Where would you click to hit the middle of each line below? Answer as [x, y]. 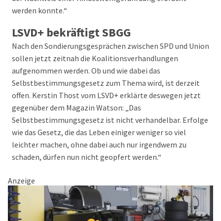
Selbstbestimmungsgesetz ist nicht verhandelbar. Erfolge [110, 120]
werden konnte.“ [40, 10]
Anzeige [21, 181]
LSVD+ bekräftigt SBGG [73, 32]
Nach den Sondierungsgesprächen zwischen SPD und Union [110, 46]
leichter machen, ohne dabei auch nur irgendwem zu [99, 145]
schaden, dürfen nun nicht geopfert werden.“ [87, 157]
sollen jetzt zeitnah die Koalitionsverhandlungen [95, 58]
